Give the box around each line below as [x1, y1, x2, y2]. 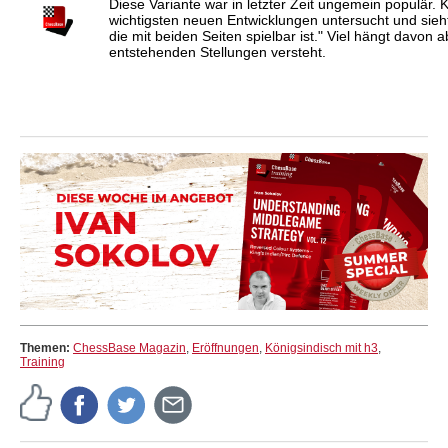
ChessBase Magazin [73, 341, 186, 356]
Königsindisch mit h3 [265, 341, 378, 356]
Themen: [20, 341, 73, 356]
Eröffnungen [192, 341, 259, 356]
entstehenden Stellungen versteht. [108, 44, 326, 61]
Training [20, 355, 65, 370]
